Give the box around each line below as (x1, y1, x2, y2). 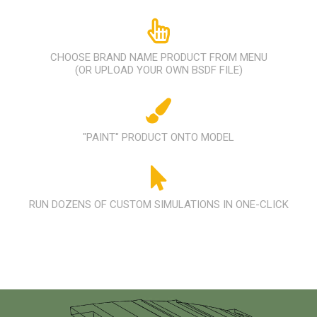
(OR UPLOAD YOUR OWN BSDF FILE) (74, 64, 243, 77)
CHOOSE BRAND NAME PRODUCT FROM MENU (50, 51, 267, 64)
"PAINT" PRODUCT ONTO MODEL (83, 131, 234, 144)
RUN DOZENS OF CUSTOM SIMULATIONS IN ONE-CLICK (28, 198, 289, 212)
